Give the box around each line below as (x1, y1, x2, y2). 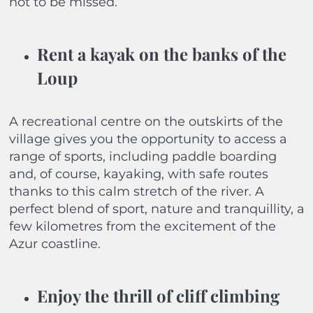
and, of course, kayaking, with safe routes (8, 166, 268, 182)
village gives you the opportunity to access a (8, 131, 287, 147)
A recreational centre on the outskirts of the (8, 114, 283, 130)
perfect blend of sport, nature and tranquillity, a (8, 201, 305, 217)
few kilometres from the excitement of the (8, 219, 276, 235)
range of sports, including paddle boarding (8, 149, 277, 165)
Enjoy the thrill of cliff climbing (36, 284, 279, 307)
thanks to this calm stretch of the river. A (8, 184, 264, 200)
